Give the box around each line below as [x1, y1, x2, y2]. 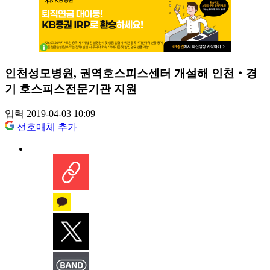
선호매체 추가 [17, 122, 77, 133]
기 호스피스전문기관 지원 [5, 82, 137, 95]
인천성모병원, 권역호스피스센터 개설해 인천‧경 [5, 66, 257, 80]
